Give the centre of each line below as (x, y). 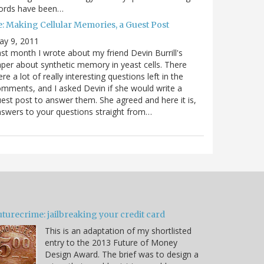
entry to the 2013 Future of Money (111, 242)
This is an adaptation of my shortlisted (118, 230)
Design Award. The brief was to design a (122, 254)
